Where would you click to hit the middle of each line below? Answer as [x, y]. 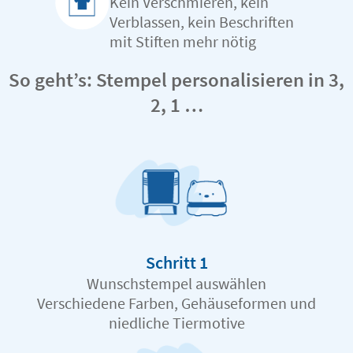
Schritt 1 [176, 263]
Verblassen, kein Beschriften [202, 22]
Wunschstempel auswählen [176, 284]
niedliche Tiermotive [176, 323]
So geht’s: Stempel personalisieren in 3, [176, 80]
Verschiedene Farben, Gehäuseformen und [176, 303]
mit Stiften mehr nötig [183, 42]
